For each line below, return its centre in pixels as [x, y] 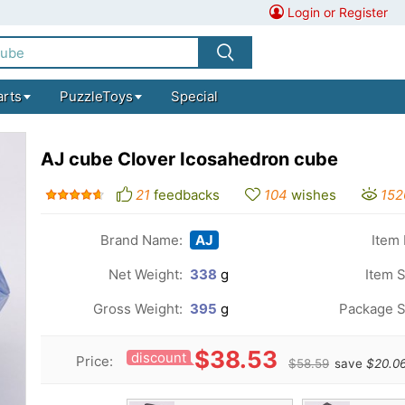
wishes [314, 195]
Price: [94, 361]
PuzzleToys [96, 96]
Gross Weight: [138, 309]
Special [194, 96]
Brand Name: [141, 240]
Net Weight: [146, 274]
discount [159, 358]
